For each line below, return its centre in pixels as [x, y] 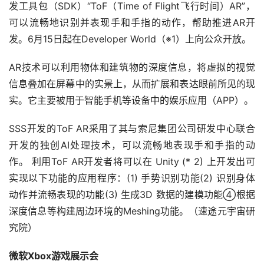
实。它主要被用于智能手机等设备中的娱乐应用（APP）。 [131, 100]
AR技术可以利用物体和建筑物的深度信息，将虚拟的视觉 [132, 67]
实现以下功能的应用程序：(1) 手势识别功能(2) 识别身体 [132, 178]
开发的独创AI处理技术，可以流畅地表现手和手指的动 [132, 145]
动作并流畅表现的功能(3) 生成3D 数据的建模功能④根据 [132, 195]
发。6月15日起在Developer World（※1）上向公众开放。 [131, 39]
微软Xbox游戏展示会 [54, 256]
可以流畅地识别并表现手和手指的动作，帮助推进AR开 [132, 23]
